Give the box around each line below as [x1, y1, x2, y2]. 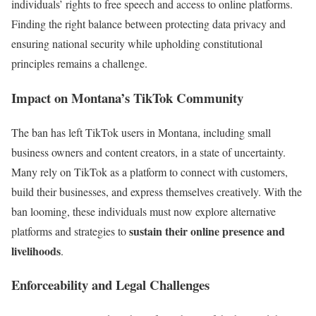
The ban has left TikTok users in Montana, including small [11, 124, 271, 140]
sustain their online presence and [129, 222, 285, 239]
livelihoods [11, 242, 61, 259]
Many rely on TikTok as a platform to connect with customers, [11, 164, 288, 179]
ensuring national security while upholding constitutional [11, 36, 262, 51]
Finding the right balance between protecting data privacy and [11, 16, 286, 32]
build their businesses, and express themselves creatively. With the [11, 183, 302, 199]
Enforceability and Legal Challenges [11, 275, 209, 295]
